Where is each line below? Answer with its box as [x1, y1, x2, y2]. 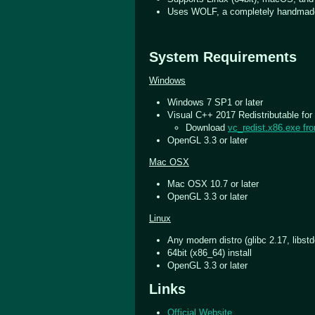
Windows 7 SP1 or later [167, 96, 263, 108]
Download [186, 122, 228, 133]
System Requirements [149, 49, 297, 65]
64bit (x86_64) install [167, 247, 252, 258]
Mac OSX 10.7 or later [167, 178, 259, 189]
